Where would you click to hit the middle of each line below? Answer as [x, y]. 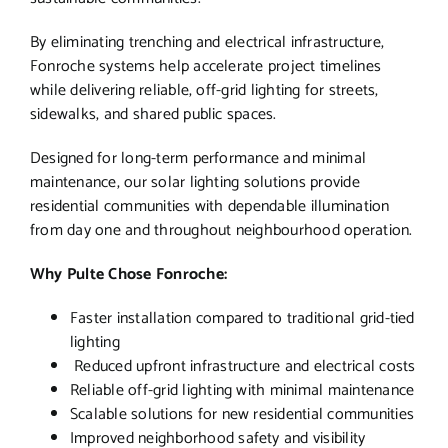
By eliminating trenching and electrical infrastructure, [207, 42]
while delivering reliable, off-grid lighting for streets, [204, 90]
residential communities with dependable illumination [209, 206]
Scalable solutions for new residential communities [241, 414]
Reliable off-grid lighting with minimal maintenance [242, 390]
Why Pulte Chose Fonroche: [128, 274]
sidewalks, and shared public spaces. [153, 114]
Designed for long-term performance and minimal [198, 158]
